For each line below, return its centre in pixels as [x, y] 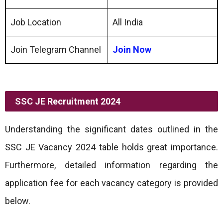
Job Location [36, 22]
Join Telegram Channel [56, 50]
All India [128, 22]
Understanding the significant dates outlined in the [111, 129]
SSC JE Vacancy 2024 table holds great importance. [111, 147]
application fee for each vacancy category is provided [111, 183]
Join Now [132, 50]
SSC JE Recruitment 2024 [68, 101]
